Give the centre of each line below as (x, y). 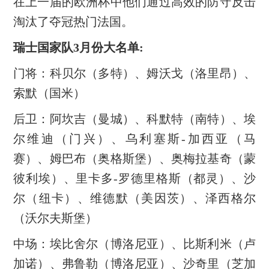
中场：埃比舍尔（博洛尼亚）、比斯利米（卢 (134, 243)
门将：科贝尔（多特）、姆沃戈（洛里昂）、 (134, 73)
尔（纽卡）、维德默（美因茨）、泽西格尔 (134, 198)
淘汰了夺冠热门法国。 (73, 21)
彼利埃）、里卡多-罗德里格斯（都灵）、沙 (134, 178)
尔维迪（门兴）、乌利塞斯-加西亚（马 (134, 138)
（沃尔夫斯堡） (55, 218)
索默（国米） (49, 93)
